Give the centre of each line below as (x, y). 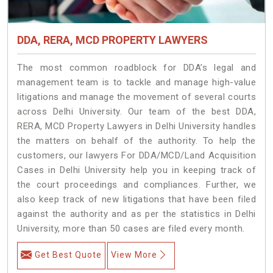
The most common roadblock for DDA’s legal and (136, 67)
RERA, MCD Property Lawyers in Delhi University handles (136, 126)
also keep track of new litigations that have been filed (136, 199)
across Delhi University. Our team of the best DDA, (136, 111)
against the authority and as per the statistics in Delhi (136, 214)
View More (134, 254)
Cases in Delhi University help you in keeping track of (136, 170)
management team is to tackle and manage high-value (136, 82)
